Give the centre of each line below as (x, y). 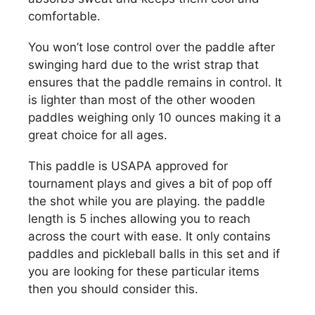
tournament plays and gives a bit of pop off (150, 183)
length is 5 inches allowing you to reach (139, 218)
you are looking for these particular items (144, 271)
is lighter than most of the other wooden (142, 99)
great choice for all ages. (98, 135)
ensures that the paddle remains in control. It (155, 82)
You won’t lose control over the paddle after (152, 47)
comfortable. (64, 16)
